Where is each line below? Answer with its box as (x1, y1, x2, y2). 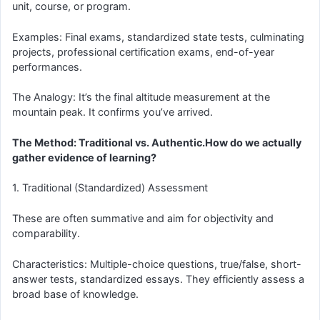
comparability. (12, 226, 80, 239)
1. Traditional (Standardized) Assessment (12, 181, 208, 194)
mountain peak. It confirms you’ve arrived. (12, 106, 213, 119)
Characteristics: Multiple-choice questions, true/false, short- (12, 257, 301, 270)
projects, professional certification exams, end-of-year (12, 45, 274, 58)
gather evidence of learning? (12, 151, 156, 164)
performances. (12, 60, 82, 73)
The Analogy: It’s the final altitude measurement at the (12, 91, 270, 104)
